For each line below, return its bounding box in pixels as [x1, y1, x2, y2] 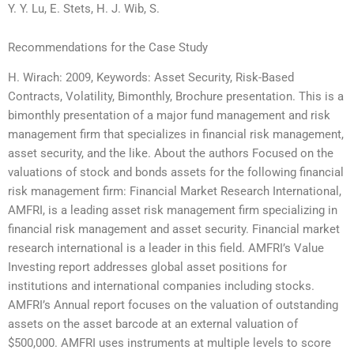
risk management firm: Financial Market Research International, [8, 184, 341, 199]
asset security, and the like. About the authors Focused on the [8, 146, 333, 161]
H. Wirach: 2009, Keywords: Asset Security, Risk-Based [8, 70, 294, 85]
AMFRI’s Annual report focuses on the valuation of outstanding [8, 298, 338, 313]
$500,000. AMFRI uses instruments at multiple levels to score [8, 336, 331, 351]
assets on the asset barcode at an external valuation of [8, 317, 298, 332]
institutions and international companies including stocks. [8, 279, 314, 294]
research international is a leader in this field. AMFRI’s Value [8, 241, 324, 256]
